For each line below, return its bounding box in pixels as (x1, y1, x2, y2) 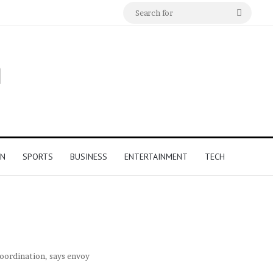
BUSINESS (70, 151, 107, 163)
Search (242, 7, 272, 18)
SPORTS (23, 151, 53, 163)
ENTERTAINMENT (124, 151, 188, 163)
